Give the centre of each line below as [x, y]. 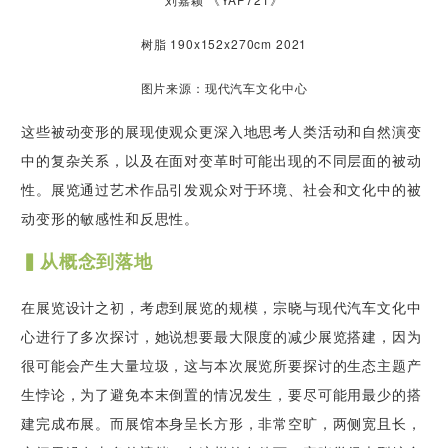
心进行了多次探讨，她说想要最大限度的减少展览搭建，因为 [221, 335]
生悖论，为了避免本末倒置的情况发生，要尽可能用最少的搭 [221, 393]
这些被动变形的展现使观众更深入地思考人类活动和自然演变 [221, 130]
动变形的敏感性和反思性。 [110, 217]
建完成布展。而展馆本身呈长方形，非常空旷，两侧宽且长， [221, 422]
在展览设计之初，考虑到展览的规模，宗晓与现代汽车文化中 [221, 306]
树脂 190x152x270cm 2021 [224, 43]
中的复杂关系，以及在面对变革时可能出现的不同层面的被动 [221, 159]
